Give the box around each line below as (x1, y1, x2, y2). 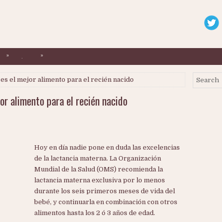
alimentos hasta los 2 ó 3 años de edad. (34, 209, 155, 217)
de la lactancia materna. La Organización (34, 155, 161, 162)
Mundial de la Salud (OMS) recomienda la (34, 166, 163, 173)
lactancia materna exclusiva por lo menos (34, 176, 165, 184)
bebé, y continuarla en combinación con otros (34, 198, 177, 206)
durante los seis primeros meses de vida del (34, 187, 175, 195)
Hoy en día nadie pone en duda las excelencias (34, 144, 180, 151)
